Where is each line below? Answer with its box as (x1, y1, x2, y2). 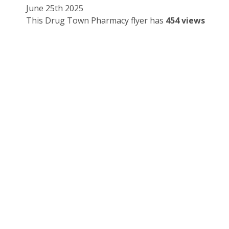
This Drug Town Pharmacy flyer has (26, 15, 166, 27)
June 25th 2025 (26, 3, 83, 14)
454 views (166, 15, 205, 27)
